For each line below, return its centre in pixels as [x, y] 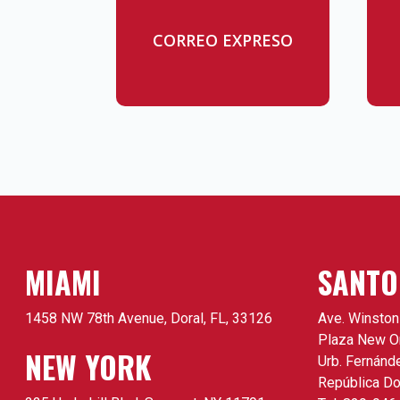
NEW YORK [88, 367]
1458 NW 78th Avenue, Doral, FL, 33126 [149, 319]
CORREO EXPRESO [222, 41]
